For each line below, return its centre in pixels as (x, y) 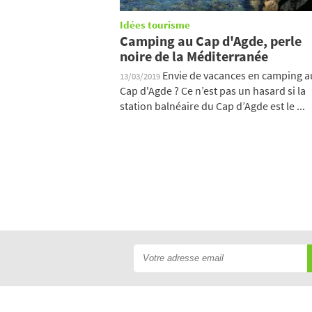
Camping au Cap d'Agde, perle (211, 40)
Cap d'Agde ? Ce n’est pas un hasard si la (213, 90)
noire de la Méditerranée (194, 56)
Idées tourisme (155, 25)
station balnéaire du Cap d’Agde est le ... (212, 106)
